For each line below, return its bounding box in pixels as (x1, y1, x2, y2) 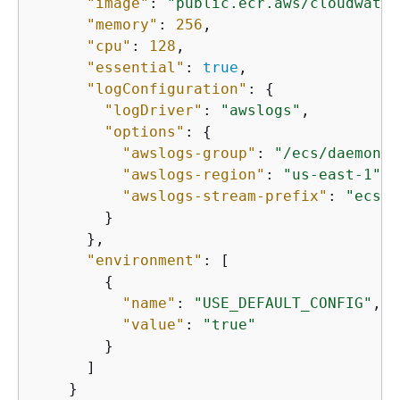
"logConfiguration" (87, 79, 247, 97)
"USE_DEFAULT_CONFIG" (194, 294, 372, 312)
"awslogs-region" (122, 165, 265, 183)
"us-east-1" (283, 165, 381, 183)
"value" (122, 315, 185, 333)
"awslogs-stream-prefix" (122, 187, 328, 204)
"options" (104, 122, 185, 140)
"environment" (87, 251, 203, 269)
